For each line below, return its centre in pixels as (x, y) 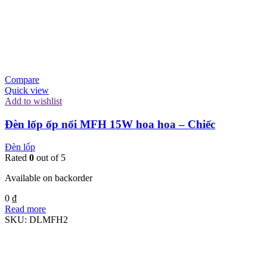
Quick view (27, 90)
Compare (22, 80)
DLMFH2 (49, 220)
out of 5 (50, 158)
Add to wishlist (33, 101)
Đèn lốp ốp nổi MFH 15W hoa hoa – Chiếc (110, 124)
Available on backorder (49, 178)
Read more (25, 209)
